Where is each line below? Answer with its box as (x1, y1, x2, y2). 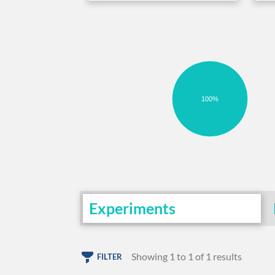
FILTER (97, 252, 122, 262)
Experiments (89, 199, 176, 217)
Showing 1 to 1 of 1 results (131, 250, 242, 263)
